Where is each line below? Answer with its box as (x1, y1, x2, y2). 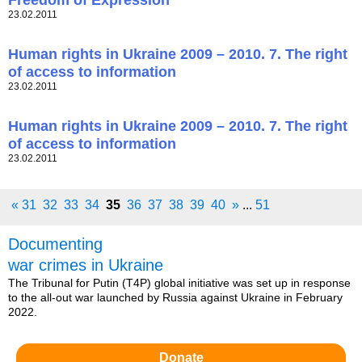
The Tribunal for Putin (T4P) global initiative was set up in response (8, 276, 351, 290)
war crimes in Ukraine (8, 256, 163, 275)
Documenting (8, 235, 103, 254)
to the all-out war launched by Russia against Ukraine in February (8, 291, 343, 305)
